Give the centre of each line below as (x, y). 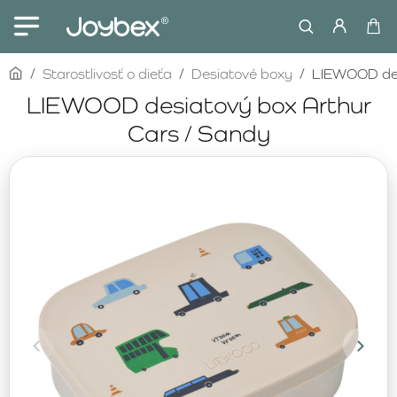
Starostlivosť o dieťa (107, 74)
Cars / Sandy (198, 133)
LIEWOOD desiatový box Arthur (198, 105)
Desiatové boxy (242, 74)
